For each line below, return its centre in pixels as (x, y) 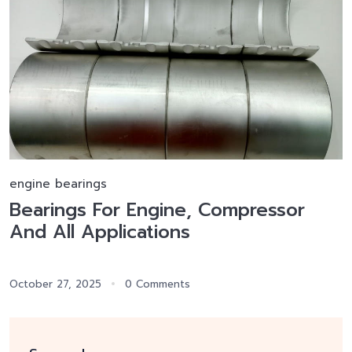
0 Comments (158, 284)
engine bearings (58, 183)
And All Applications (100, 231)
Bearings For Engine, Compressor (157, 209)
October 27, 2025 (55, 284)
